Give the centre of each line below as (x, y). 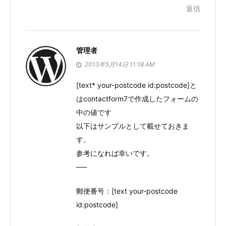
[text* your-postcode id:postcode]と (136, 85)
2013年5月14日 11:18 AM (120, 64)
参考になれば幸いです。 (115, 153)
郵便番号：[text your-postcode (127, 191)
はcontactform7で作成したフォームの (137, 99)
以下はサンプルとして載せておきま (133, 126)
